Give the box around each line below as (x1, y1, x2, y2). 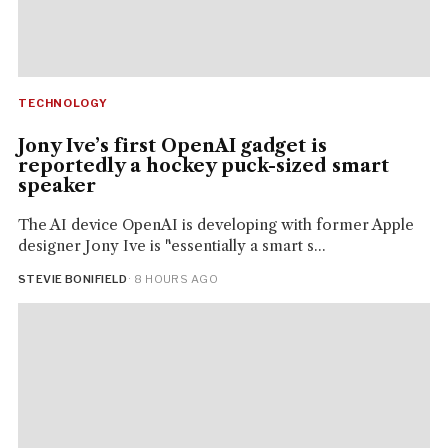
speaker (17, 175, 96, 198)
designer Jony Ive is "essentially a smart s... (17, 236, 326, 256)
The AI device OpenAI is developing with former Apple (17, 215, 414, 235)
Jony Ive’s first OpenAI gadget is (17, 135, 328, 158)
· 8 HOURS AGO (126, 272, 219, 287)
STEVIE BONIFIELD (17, 272, 127, 287)
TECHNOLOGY (17, 96, 108, 111)
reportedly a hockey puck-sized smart (17, 155, 389, 178)
